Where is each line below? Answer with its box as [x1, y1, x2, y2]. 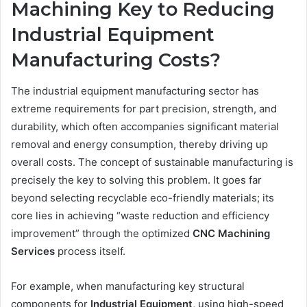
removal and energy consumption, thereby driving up [11, 137, 268, 151]
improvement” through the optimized [11, 226, 193, 240]
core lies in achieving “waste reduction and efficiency [11, 208, 269, 222]
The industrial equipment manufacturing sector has [11, 84, 259, 97]
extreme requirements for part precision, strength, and [11, 101, 277, 115]
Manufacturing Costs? [11, 49, 221, 72]
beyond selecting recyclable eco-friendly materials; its [11, 191, 274, 204]
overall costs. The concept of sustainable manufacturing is [11, 155, 293, 169]
